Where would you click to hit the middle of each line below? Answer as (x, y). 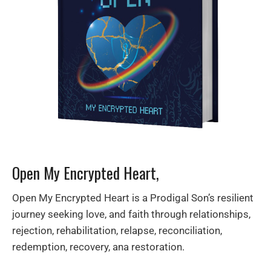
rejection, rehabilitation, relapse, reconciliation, (117, 231)
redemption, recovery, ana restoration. (98, 247)
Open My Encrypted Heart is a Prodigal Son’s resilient (133, 198)
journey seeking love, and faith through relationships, (131, 214)
